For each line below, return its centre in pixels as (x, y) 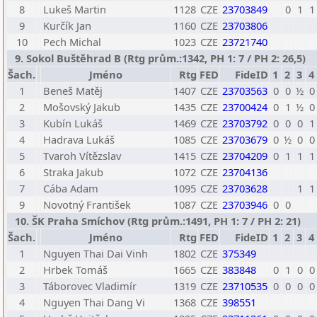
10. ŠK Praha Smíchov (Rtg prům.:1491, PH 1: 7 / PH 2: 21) (155, 221)
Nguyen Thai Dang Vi (94, 302)
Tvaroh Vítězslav (82, 156)
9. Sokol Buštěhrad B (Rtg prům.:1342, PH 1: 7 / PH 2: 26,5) (157, 58)
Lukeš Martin (75, 9)
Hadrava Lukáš (79, 139)
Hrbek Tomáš (75, 270)
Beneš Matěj (73, 91)
